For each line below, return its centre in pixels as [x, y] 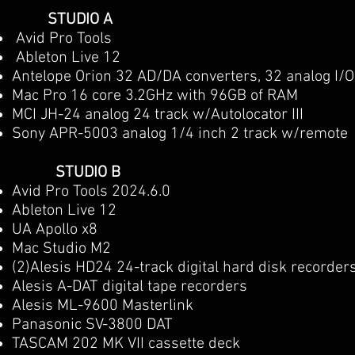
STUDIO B [88, 173]
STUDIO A [62, 20]
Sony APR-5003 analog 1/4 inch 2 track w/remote [180, 134]
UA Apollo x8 [55, 230]
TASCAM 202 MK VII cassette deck [126, 344]
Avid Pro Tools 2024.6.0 [91, 192]
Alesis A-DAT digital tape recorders [130, 287]
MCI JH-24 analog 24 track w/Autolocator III [158, 115]
